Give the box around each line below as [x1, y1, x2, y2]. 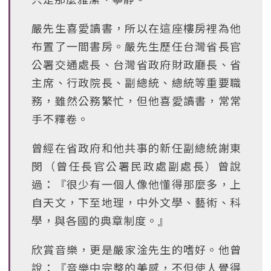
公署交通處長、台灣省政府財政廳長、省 [31, 56, 241, 72]
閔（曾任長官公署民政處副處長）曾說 [31, 158, 241, 174]
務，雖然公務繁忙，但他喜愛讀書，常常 [31, 93, 241, 108]
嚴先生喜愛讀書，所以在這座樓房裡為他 [31, 20, 241, 36]
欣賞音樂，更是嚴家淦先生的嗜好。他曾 [31, 241, 241, 257]
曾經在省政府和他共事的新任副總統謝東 [31, 140, 241, 155]
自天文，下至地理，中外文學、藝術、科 [31, 194, 241, 210]
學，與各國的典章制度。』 [31, 212, 169, 228]
